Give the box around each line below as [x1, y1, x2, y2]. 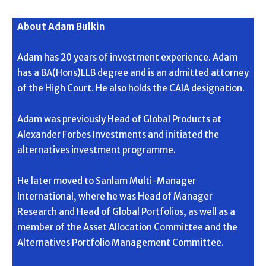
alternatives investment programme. [17, 144, 176, 156]
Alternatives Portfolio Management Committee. [17, 237, 224, 249]
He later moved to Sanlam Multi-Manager [17, 175, 196, 187]
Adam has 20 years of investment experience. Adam [17, 52, 237, 64]
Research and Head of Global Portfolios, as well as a [17, 206, 235, 218]
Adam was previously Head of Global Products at [17, 113, 221, 125]
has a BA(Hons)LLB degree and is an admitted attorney [17, 67, 249, 79]
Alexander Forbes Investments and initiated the [17, 129, 219, 141]
